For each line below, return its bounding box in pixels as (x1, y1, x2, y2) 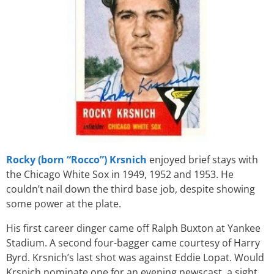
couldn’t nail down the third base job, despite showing (6, 182, 255, 196)
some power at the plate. (6, 197, 121, 210)
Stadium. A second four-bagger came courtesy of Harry (6, 236, 260, 250)
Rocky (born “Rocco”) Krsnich (6, 153, 147, 166)
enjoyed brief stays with (147, 153, 258, 166)
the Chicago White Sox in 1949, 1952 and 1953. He (6, 168, 234, 181)
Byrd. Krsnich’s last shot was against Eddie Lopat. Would (6, 251, 264, 264)
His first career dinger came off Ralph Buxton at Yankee (6, 221, 261, 235)
